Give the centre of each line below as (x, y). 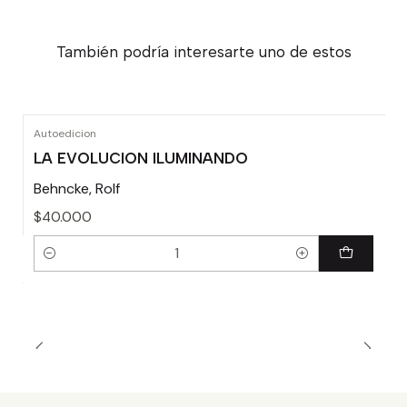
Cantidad (62, 264)
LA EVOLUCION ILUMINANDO (141, 159)
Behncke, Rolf (77, 189)
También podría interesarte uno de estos (203, 52)
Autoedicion (65, 134)
